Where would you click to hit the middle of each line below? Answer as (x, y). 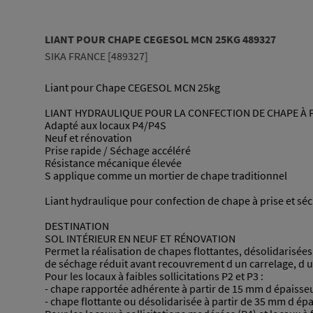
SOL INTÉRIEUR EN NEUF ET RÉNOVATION (140, 239)
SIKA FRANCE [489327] (96, 56)
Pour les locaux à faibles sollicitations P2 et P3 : (154, 276)
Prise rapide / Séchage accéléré (118, 151)
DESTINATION (77, 226)
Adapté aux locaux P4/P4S (105, 125)
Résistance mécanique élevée (113, 163)
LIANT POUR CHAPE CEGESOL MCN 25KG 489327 (160, 39)
